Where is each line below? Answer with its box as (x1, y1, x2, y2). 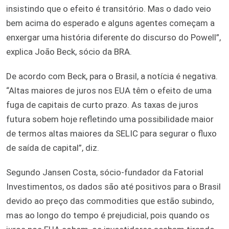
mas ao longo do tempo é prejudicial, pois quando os (6, 210, 210, 220)
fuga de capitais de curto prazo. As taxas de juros (6, 99, 198, 110)
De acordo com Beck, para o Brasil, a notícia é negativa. (6, 71, 218, 81)
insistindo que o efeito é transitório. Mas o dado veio (6, 3, 211, 14)
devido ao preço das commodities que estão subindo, (6, 195, 214, 206)
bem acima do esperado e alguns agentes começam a (6, 17, 215, 28)
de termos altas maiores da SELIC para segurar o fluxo (6, 128, 217, 139)
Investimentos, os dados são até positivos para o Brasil (6, 181, 221, 192)
